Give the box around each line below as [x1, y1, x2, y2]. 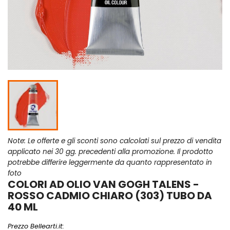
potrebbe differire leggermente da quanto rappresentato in [8, 158, 212, 168]
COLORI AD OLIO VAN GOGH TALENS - [8, 177, 199, 192]
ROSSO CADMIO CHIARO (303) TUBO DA [8, 188, 212, 203]
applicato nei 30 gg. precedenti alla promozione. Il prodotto [8, 147, 213, 157]
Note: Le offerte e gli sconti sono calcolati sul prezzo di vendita [8, 136, 221, 146]
